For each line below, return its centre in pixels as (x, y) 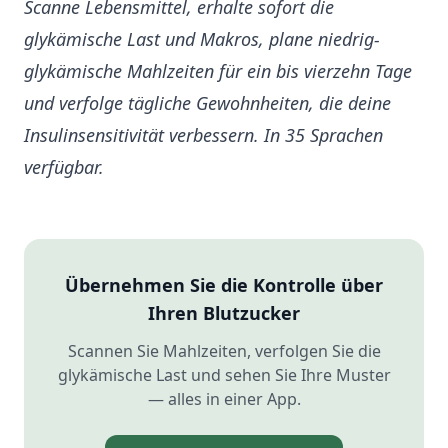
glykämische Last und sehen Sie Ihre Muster (224, 375)
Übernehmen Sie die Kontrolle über (224, 285)
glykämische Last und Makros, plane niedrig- (202, 39)
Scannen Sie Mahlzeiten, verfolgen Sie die (224, 351)
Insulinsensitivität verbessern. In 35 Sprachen (203, 135)
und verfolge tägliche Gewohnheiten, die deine (207, 103)
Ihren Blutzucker (224, 313)
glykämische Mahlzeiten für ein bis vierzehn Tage (218, 71)
